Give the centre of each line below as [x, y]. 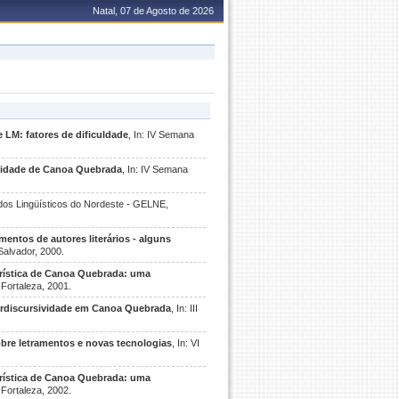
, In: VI [186, 343]
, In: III [184, 308]
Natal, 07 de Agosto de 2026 [153, 11]
